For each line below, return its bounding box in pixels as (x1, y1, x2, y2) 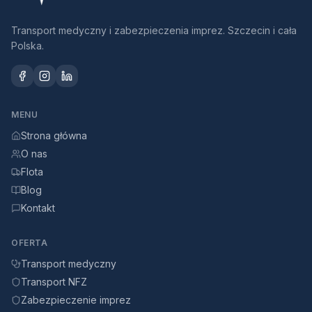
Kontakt (21, 202, 55, 214)
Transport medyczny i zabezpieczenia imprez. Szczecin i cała (11, 24, 297, 36)
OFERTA (11, 237, 48, 248)
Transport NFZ (21, 276, 87, 288)
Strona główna (21, 130, 87, 141)
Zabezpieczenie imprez (21, 294, 131, 306)
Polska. (11, 40, 44, 52)
